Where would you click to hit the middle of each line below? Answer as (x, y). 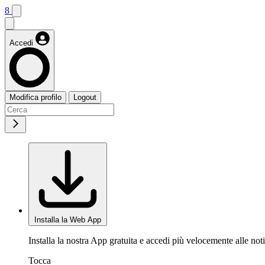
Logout (85, 97)
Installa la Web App (68, 220)
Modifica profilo (35, 97)
